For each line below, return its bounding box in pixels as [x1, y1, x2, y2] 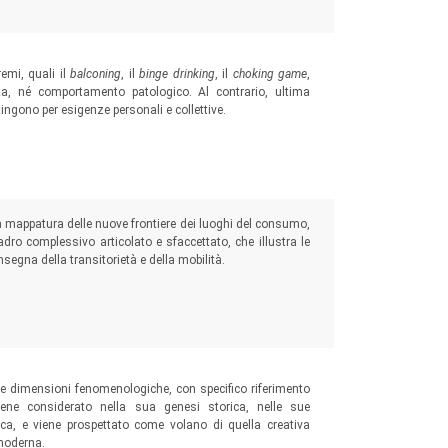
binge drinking [139, 67, 215, 81]
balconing [70, 67, 122, 81]
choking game [232, 67, 308, 81]
